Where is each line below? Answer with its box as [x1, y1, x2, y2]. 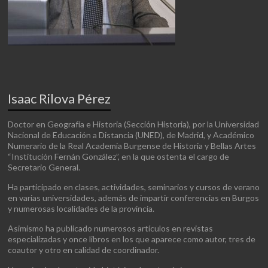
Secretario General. [8, 162, 81, 172]
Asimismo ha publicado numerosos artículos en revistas [8, 223, 214, 233]
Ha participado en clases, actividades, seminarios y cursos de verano [8, 182, 260, 192]
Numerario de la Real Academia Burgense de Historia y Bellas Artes [8, 141, 257, 151]
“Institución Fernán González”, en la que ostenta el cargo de [8, 151, 230, 162]
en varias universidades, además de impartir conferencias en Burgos [8, 193, 260, 203]
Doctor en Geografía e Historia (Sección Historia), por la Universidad [8, 119, 260, 129]
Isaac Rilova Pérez [8, 90, 111, 106]
